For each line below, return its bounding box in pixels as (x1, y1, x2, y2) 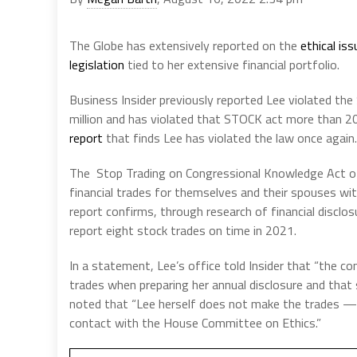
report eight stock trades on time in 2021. (69, 221, 296, 240)
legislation (69, 55, 124, 74)
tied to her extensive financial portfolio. (124, 55, 339, 74)
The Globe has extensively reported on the (69, 36, 300, 55)
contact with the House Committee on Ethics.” (69, 313, 321, 332)
